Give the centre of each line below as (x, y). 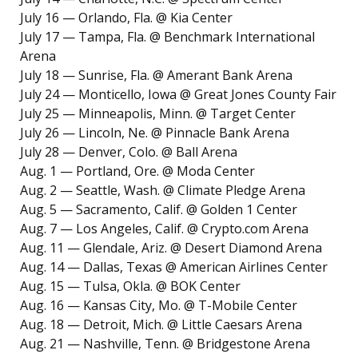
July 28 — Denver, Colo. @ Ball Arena (129, 152)
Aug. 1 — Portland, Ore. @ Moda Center (137, 171)
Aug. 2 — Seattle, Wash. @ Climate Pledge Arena (163, 191)
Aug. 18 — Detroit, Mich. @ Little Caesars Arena (161, 325)
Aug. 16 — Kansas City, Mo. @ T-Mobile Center (159, 306)
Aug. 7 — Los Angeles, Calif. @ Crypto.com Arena (164, 229)
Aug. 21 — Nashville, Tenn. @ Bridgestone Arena (165, 344)
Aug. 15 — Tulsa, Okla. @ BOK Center (130, 286)
